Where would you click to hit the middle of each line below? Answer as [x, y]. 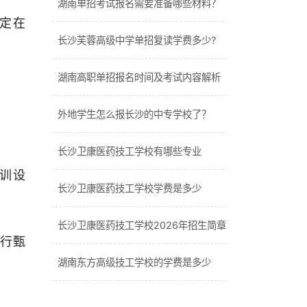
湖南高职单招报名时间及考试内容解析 [139, 77]
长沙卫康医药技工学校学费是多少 [130, 188]
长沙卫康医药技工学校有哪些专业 [130, 151]
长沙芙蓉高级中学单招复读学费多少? [137, 40]
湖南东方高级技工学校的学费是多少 [134, 262]
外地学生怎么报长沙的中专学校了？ [134, 114]
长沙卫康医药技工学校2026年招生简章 [142, 225]
